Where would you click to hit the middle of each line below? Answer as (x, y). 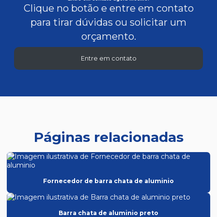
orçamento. (108, 37)
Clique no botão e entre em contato (108, 8)
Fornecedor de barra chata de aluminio (108, 181)
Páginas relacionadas (108, 137)
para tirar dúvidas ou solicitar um (108, 23)
